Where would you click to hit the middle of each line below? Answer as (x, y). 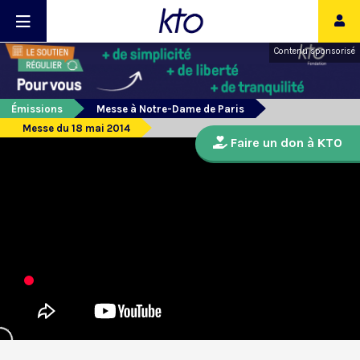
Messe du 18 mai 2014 (76, 129)
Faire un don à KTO (285, 143)
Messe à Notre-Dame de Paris (170, 109)
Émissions (37, 109)
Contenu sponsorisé (315, 51)
